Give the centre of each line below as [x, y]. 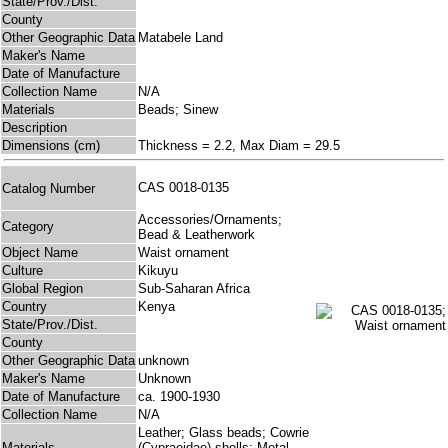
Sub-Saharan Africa [194, 289]
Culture [22, 271]
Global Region [42, 289]
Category [28, 227]
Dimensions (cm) [51, 146]
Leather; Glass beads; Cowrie [223, 433]
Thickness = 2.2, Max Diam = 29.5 [239, 146]
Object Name [40, 253]
